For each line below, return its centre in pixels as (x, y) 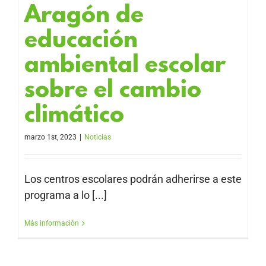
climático (74, 116)
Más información (52, 224)
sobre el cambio (113, 91)
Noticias (98, 137)
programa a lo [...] (66, 195)
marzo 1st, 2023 (50, 137)
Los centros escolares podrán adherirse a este (133, 179)
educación (81, 42)
